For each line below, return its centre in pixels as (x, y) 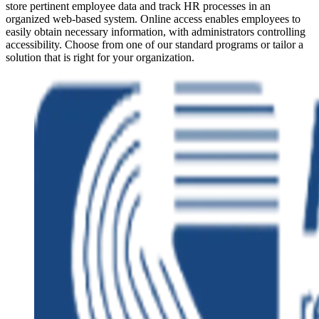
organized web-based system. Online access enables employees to (153, 19)
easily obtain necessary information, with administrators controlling (156, 32)
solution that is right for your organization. (100, 58)
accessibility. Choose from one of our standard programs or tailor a (155, 45)
